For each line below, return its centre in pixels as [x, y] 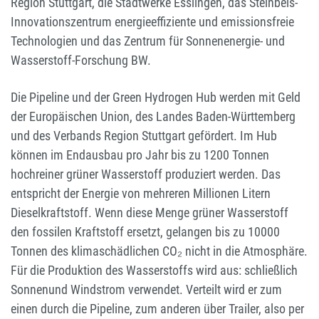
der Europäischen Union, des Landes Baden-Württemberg [153, 117]
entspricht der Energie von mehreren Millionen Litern [141, 194]
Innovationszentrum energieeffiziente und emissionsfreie [152, 22]
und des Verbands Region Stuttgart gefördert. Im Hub [144, 136]
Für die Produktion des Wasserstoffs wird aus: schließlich [154, 271]
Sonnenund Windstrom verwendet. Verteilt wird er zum [146, 290]
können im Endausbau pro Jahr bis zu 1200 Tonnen [140, 155]
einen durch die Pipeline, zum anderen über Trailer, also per [157, 309]
